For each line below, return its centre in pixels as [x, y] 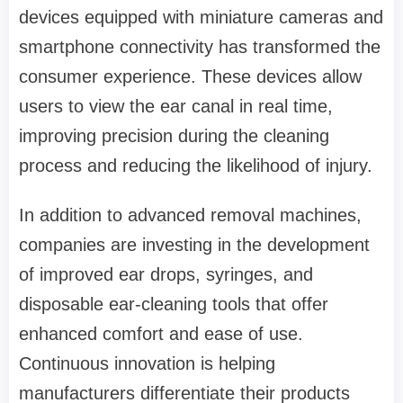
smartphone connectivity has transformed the [200, 47]
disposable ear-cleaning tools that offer [174, 304]
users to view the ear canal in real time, [176, 107]
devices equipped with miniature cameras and [201, 18]
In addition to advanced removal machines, [190, 215]
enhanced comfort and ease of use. [161, 334]
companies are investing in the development [194, 245]
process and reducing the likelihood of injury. [196, 166]
